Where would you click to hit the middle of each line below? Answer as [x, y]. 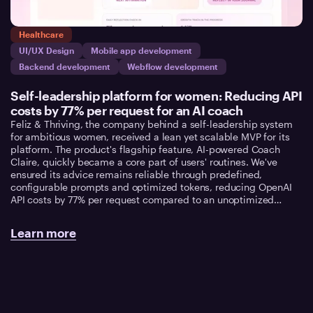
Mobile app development [142, 51]
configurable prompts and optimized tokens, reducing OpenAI [151, 187]
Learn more [44, 233]
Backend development [65, 67]
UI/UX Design [47, 51]
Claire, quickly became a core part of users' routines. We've [144, 162]
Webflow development [173, 67]
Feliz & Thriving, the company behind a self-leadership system [152, 124]
